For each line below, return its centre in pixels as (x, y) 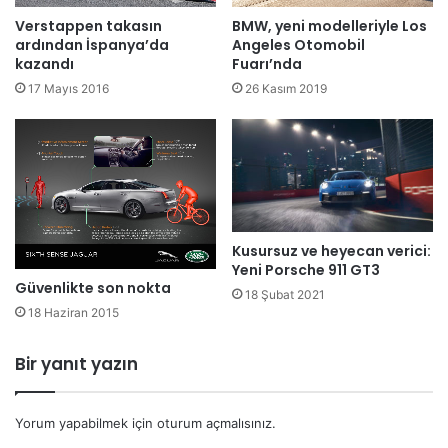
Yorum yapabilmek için (86, 423)
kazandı (44, 63)
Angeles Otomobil (298, 44)
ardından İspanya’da (92, 44)
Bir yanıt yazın (76, 364)
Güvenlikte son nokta (93, 288)
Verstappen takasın (88, 25)
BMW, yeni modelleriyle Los (329, 25)
